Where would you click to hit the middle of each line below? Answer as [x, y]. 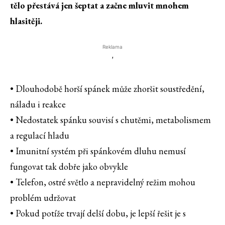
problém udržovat [43, 198]
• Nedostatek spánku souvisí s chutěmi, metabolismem [110, 120]
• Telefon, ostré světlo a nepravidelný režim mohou [103, 182]
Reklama [113, 47]
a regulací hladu [40, 136]
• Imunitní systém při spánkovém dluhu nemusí [98, 151]
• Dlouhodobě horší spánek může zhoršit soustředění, [107, 89]
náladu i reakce [38, 104]
